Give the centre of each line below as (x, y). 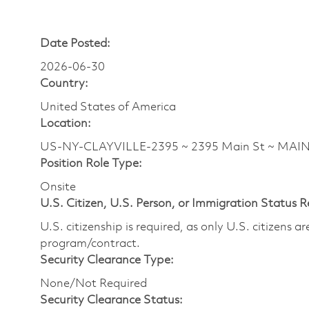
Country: (64, 83)
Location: (66, 123)
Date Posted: (75, 43)
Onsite (58, 187)
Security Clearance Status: (111, 300)
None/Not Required (93, 283)
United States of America (108, 107)
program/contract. (90, 243)
